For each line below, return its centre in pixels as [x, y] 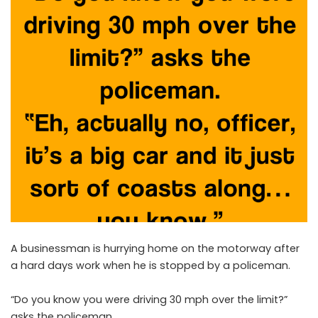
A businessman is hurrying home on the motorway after [155, 248]
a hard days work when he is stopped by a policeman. [150, 265]
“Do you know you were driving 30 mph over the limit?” [149, 299]
